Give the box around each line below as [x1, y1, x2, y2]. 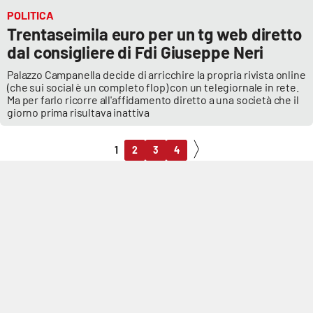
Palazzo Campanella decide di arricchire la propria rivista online [7, 67, 306, 81]
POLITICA [7, 8, 54, 22]
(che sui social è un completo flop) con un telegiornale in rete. [7, 80, 299, 94]
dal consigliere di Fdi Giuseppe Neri [7, 41, 264, 62]
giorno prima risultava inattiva [7, 105, 156, 119]
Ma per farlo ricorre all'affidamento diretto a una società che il [7, 92, 299, 106]
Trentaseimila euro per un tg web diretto [7, 23, 302, 44]
